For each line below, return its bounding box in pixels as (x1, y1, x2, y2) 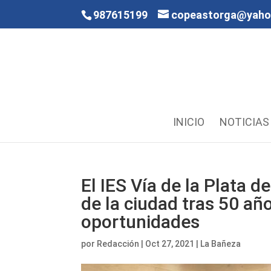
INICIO (172, 116, 204, 128)
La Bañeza (200, 239, 241, 249)
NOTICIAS (219, 116, 269, 128)
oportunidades (81, 211, 200, 232)
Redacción (97, 239, 140, 249)
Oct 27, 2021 (145, 239, 195, 249)
